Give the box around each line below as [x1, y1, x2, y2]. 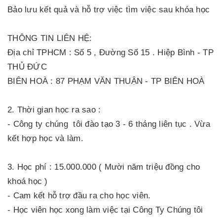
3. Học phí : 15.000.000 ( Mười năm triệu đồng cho [7, 162, 200, 172]
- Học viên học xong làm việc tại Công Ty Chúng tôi [7, 205, 206, 215]
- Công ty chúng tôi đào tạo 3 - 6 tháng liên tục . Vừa [7, 119, 210, 129]
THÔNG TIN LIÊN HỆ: [7, 34, 92, 43]
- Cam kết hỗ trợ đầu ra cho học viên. [7, 191, 151, 200]
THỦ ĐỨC [7, 62, 47, 72]
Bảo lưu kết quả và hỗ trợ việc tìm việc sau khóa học [7, 5, 210, 14]
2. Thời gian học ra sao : [7, 105, 101, 114]
